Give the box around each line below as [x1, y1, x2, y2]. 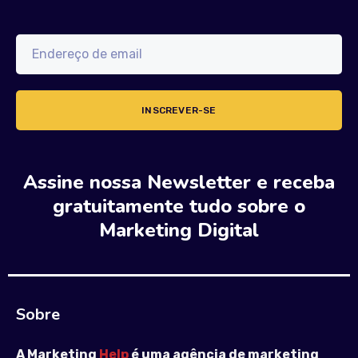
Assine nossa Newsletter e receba [23, 169, 335, 196]
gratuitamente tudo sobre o [53, 193, 305, 220]
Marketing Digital [99, 217, 259, 244]
